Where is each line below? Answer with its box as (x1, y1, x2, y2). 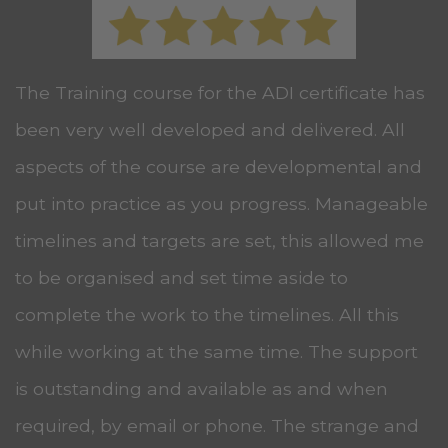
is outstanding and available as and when (15, 377, 388, 399)
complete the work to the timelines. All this (15, 303, 399, 325)
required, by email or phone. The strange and (15, 414, 419, 436)
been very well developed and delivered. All (15, 118, 405, 140)
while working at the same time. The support (15, 340, 418, 362)
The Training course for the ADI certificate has (15, 81, 425, 103)
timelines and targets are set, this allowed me (15, 229, 424, 251)
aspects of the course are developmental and (15, 155, 422, 177)
